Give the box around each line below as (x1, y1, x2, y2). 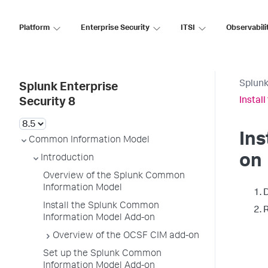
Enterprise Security (81, 24, 150, 32)
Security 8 (19, 97, 75, 109)
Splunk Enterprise (19, 82, 118, 94)
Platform (19, 24, 50, 32)
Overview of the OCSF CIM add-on (53, 232, 199, 241)
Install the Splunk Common (43, 202, 159, 211)
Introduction (41, 154, 94, 163)
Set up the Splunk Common (43, 249, 162, 259)
